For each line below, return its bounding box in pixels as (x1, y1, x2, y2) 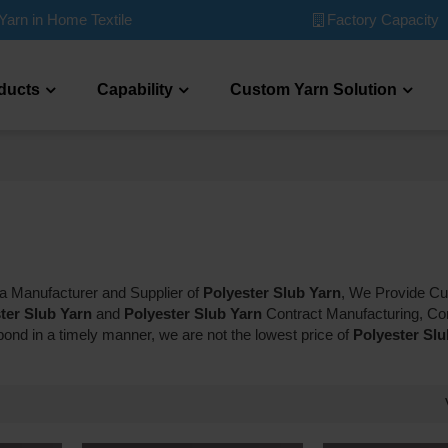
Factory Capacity (326, 11, 439, 28)
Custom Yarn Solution (229, 81, 397, 98)
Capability (96, 81, 173, 98)
